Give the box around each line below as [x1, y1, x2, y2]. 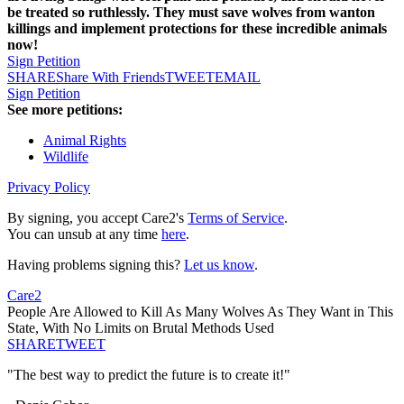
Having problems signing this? [7, 257, 184, 273]
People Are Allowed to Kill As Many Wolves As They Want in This [7, 304, 393, 320]
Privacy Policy [7, 179, 90, 196]
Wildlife [43, 149, 88, 165]
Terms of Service [188, 210, 284, 226]
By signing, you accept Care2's [7, 210, 188, 226]
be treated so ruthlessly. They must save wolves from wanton [7, 5, 375, 21]
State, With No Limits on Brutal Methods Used [7, 320, 274, 336]
